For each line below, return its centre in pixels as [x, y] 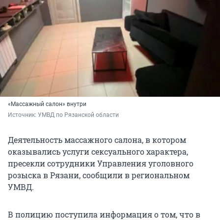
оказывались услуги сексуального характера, [98, 151]
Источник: [23, 115]
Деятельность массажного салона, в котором [97, 139]
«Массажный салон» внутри [47, 104]
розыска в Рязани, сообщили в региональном [99, 175]
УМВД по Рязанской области [78, 115]
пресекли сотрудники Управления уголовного [101, 163]
